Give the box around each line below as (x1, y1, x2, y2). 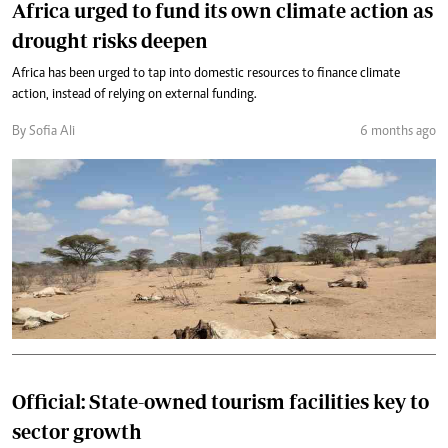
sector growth (12, 420, 142, 443)
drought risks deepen (12, 29, 208, 52)
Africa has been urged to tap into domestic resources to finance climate (12, 67, 400, 81)
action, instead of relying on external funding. (12, 88, 257, 102)
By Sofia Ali (12, 125, 75, 139)
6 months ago (360, 125, 436, 139)
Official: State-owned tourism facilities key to (12, 390, 429, 413)
